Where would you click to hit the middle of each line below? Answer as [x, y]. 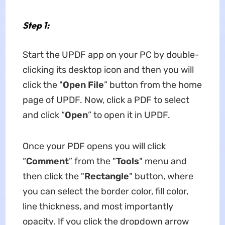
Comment [47, 161]
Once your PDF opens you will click [94, 146]
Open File [83, 85]
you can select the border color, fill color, [105, 191]
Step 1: [36, 25]
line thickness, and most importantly [98, 206]
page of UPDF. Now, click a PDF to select [106, 100]
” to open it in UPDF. [129, 115]
